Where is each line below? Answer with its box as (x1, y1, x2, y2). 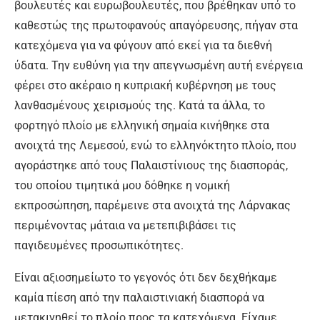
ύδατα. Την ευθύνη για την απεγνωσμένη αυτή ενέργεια (14, 59, 303, 72)
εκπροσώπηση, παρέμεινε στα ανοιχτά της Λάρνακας (14, 199, 291, 212)
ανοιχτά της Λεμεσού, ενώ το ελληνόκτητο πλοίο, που (14, 139, 296, 152)
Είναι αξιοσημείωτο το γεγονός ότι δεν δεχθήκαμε (14, 271, 277, 284)
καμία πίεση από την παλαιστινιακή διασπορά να (14, 291, 264, 304)
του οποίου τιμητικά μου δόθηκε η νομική (14, 179, 230, 192)
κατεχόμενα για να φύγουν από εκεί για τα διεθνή (14, 39, 272, 52)
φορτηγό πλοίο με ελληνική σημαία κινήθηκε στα (14, 119, 269, 132)
